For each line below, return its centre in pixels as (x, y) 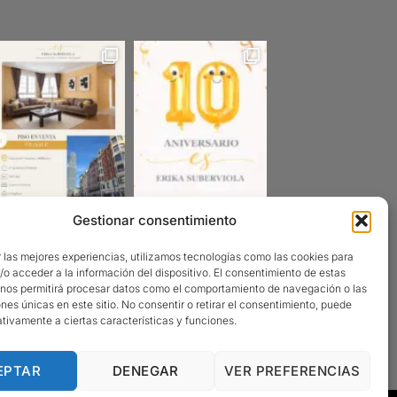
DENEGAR (145, 370)
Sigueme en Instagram (142, 247)
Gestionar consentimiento (155, 221)
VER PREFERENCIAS (292, 370)
